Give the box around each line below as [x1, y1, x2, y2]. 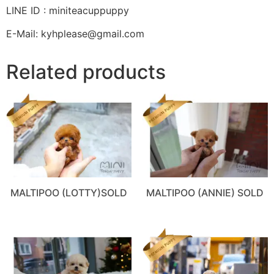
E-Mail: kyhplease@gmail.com [6, 28, 144, 40]
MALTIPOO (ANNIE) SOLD [146, 187, 264, 199]
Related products [6, 60, 166, 84]
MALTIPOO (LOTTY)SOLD [10, 187, 128, 199]
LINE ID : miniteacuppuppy [6, 4, 129, 17]
